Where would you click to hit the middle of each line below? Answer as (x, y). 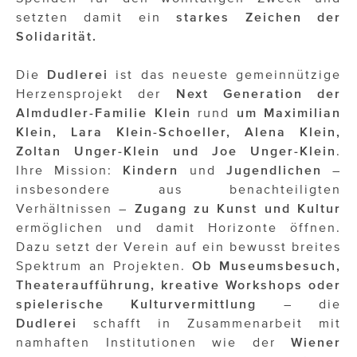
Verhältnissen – (75, 208)
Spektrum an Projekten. (104, 266)
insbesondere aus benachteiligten (178, 189)
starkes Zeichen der (259, 17)
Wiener (316, 342)
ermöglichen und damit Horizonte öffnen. (178, 228)
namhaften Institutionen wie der (153, 342)
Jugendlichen (274, 170)
